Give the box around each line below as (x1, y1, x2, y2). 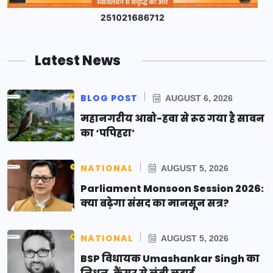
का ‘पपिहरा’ (80, 126, 135, 141)
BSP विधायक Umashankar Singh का (80, 252, 260, 266)
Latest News (35, 51, 121, 71)
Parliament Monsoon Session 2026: (80, 182, 264, 196)
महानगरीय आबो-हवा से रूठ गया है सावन (80, 112, 264, 126)
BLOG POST (80, 92, 138, 105)
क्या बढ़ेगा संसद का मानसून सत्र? (80, 196, 229, 211)
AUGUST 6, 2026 (163, 93, 233, 104)
